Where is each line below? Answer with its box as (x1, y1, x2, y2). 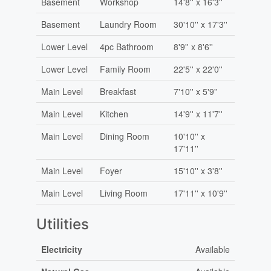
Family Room (99, 63, 151, 76)
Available (195, 243, 230, 256)
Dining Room (99, 130, 149, 143)
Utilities (36, 215, 89, 233)
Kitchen (99, 108, 128, 120)
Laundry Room (99, 18, 157, 31)
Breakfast (99, 85, 136, 98)
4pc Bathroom (99, 41, 154, 53)
